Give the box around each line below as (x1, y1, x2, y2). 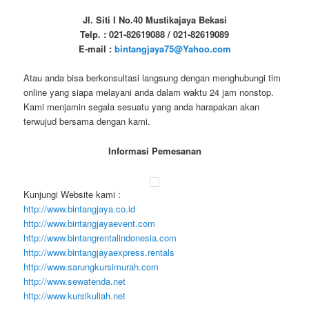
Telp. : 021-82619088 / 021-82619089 (80, 28, 229, 41)
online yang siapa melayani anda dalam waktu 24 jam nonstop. (23, 86, 275, 99)
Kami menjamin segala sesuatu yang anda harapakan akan (23, 100, 260, 114)
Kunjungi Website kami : (23, 187, 121, 201)
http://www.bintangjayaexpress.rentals (23, 245, 175, 259)
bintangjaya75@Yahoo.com (114, 42, 231, 56)
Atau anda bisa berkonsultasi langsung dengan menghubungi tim (23, 71, 281, 85)
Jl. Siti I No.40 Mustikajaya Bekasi (82, 13, 227, 27)
